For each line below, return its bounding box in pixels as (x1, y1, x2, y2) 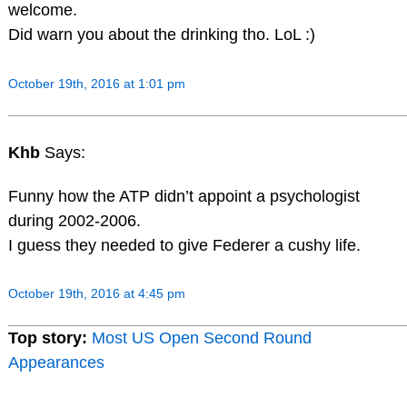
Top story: (7, 329, 87, 348)
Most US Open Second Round (91, 329, 312, 348)
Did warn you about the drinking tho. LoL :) (7, 25, 315, 45)
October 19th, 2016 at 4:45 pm (7, 286, 185, 302)
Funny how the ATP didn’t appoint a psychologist (7, 186, 360, 205)
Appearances (7, 353, 104, 372)
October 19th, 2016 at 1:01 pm (7, 76, 185, 92)
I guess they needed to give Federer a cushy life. (7, 235, 361, 254)
